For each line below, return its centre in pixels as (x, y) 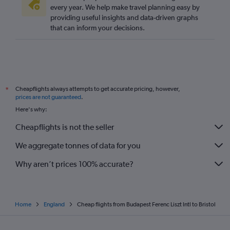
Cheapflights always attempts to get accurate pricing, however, (98, 89)
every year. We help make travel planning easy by (125, 7)
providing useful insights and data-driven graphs (124, 18)
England (54, 205)
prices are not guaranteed (48, 97)
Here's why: (31, 110)
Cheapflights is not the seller (65, 127)
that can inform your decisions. (98, 28)
